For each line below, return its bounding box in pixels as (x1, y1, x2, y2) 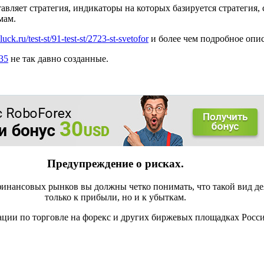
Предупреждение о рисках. (47, 157, 184, 170)
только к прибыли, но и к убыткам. (45, 192, 186, 202)
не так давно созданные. (8, 54, 108, 64)
